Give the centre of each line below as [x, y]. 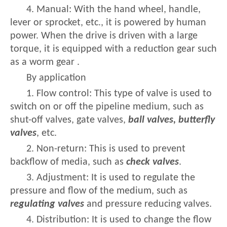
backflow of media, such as [68, 162]
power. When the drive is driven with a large [104, 36]
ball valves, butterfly [172, 120]
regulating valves [47, 204]
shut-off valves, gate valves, [69, 120]
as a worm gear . [45, 63]
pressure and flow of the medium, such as [99, 191]
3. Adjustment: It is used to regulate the [111, 178]
